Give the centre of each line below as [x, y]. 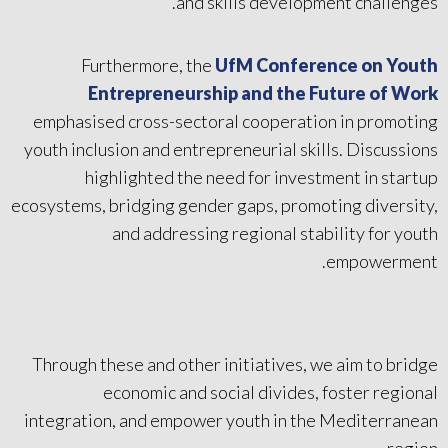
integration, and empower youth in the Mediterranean [231, 419]
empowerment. [382, 260]
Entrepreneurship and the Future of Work [263, 92]
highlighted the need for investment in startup [261, 176]
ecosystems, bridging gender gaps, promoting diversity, [224, 204]
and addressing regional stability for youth [275, 232]
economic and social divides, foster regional [270, 391]
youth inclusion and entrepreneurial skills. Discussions [231, 148]
